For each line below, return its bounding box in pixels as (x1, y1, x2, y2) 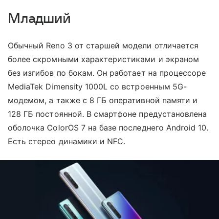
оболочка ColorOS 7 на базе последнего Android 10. (8, 122, 209, 132)
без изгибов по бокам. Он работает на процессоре (8, 67, 206, 78)
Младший (8, 11, 71, 26)
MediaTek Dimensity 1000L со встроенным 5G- (8, 81, 187, 91)
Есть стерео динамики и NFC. (8, 136, 126, 146)
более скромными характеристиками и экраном (8, 54, 199, 64)
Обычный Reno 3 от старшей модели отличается (8, 40, 199, 50)
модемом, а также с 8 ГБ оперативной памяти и (8, 95, 198, 105)
